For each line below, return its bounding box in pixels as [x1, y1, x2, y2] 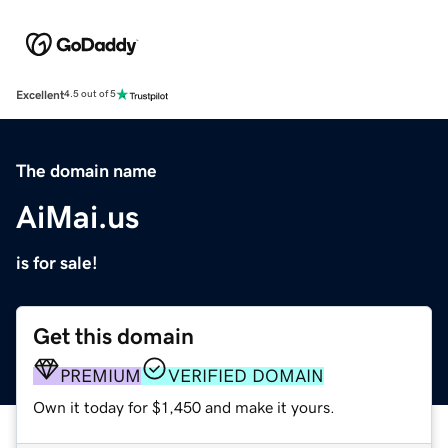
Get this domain [33, 324, 194, 348]
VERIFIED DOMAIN [168, 366, 324, 385]
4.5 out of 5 [64, 89, 116, 100]
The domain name [16, 161, 157, 180]
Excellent [16, 88, 64, 101]
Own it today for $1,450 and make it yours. [33, 398, 335, 415]
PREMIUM [60, 366, 141, 385]
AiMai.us [16, 200, 139, 233]
